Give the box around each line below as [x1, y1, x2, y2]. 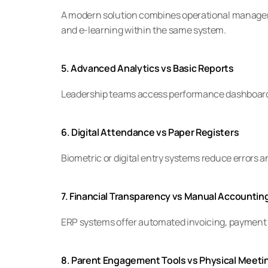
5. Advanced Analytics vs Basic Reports [61, 62, 234, 75]
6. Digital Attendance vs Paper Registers [61, 126, 239, 139]
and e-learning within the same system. [61, 23, 226, 36]
